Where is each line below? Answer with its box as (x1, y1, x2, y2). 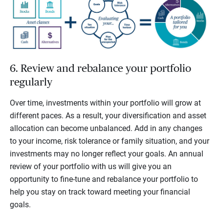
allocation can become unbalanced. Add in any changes (10, 124, 202, 133)
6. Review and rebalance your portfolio (10, 63, 191, 74)
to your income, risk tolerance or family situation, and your (10, 136, 209, 146)
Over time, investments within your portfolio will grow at (10, 98, 201, 108)
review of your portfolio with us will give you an (10, 162, 172, 172)
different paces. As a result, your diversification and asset (10, 111, 206, 121)
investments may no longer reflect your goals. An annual (10, 149, 203, 159)
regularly (10, 77, 52, 88)
